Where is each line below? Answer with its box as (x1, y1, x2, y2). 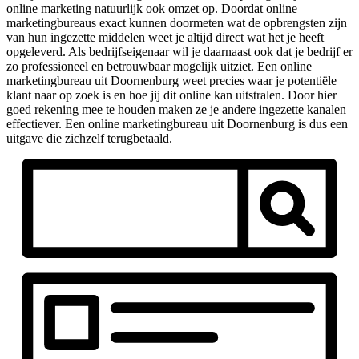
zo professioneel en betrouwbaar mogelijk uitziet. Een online (6, 58, 312, 73)
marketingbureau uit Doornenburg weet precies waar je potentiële (6, 73, 337, 87)
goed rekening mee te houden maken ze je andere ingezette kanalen (6, 102, 346, 116)
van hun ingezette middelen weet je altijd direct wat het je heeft (6, 30, 324, 44)
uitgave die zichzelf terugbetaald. (6, 131, 172, 145)
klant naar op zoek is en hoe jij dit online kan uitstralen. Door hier (6, 87, 337, 102)
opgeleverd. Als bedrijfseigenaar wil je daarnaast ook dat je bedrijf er (6, 44, 353, 58)
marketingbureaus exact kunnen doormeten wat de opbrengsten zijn (6, 15, 347, 30)
